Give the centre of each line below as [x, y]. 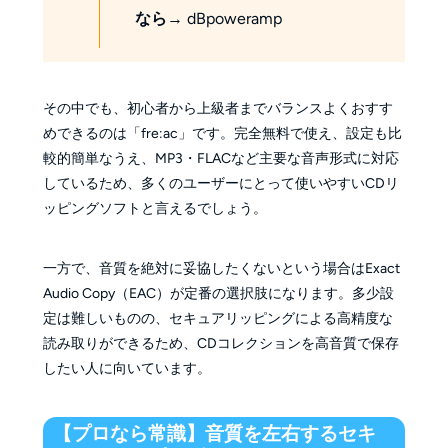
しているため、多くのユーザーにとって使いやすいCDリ [220, 184]
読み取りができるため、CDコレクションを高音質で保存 [220, 344]
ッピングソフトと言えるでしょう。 [154, 209]
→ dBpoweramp [224, 18]
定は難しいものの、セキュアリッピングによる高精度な [217, 319]
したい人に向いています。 [126, 369]
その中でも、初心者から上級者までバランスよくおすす [217, 109]
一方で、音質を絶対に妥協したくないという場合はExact [221, 269]
